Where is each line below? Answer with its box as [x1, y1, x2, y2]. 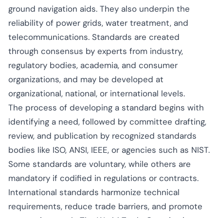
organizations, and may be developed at [8, 73, 163, 85]
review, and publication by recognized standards [8, 130, 197, 141]
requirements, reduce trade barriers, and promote [8, 200, 202, 212]
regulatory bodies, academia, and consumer [8, 59, 178, 71]
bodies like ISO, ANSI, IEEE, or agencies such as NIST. [8, 144, 210, 155]
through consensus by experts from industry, [8, 45, 183, 56]
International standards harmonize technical [8, 186, 180, 198]
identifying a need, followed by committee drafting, [8, 116, 206, 127]
